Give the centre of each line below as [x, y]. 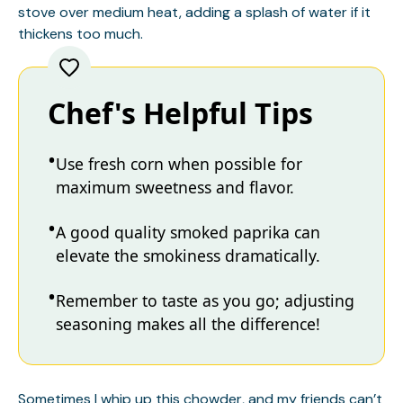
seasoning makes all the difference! [188, 324]
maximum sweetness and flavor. [175, 188]
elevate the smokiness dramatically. [188, 256]
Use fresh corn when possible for [179, 164]
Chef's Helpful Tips [180, 113]
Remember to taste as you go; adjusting [205, 301]
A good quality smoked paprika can [188, 233]
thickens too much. [81, 34]
